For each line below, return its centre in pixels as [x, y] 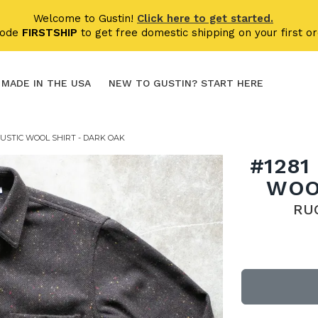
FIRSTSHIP [49, 33]
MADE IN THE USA [46, 83]
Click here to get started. [205, 18]
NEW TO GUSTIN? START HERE [186, 83]
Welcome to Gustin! [85, 18]
